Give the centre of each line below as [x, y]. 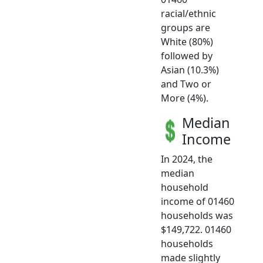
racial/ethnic [188, 14]
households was [197, 216]
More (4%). [185, 98]
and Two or [186, 84]
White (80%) [187, 42]
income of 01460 [198, 202]
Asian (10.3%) [190, 70]
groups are [186, 28]
